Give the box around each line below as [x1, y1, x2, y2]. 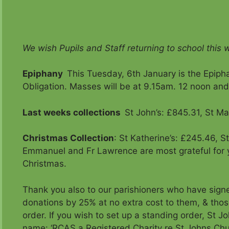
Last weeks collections [22, 107, 121, 118]
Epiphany [22, 68, 63, 79]
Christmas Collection [22, 133, 114, 144]
